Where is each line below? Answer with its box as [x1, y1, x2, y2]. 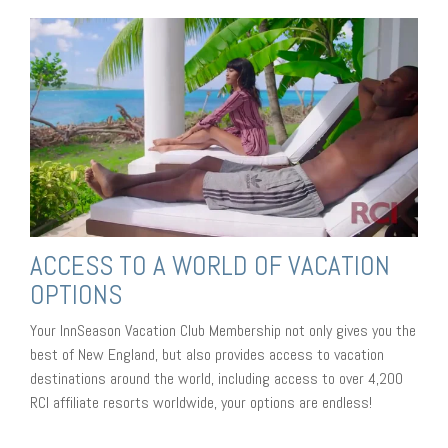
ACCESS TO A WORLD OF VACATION [30, 248, 390, 283]
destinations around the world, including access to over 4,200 [30, 367, 403, 389]
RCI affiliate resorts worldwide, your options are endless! [30, 391, 372, 413]
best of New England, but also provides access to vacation [30, 343, 384, 365]
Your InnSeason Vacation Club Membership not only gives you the [30, 319, 416, 341]
